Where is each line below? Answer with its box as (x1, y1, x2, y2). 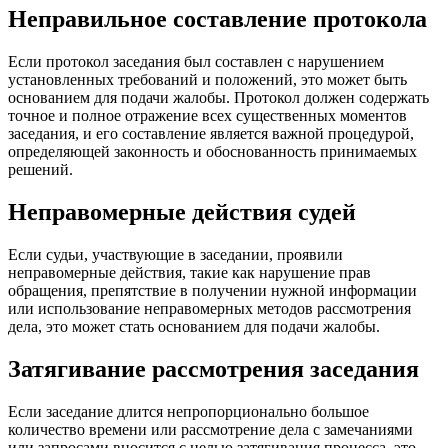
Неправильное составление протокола (8, 6, 427, 33)
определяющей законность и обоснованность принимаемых (8, 143, 417, 161)
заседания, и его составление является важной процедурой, (8, 125, 414, 143)
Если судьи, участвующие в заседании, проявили (8, 245, 343, 263)
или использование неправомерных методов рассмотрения (8, 299, 411, 317)
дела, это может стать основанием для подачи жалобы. (8, 317, 380, 335)
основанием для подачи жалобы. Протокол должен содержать (8, 89, 429, 107)
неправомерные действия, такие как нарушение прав (8, 263, 371, 281)
